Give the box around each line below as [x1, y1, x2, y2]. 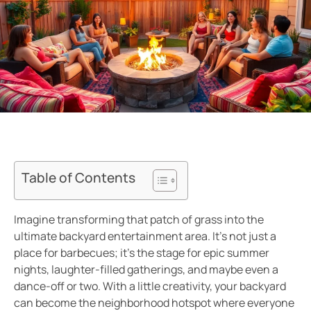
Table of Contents [22, 168, 135, 187]
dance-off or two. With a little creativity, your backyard [14, 278, 286, 294]
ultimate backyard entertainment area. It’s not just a [14, 228, 276, 244]
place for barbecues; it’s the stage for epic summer [14, 244, 269, 260]
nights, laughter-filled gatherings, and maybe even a [14, 261, 278, 277]
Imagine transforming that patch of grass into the [14, 211, 264, 227]
